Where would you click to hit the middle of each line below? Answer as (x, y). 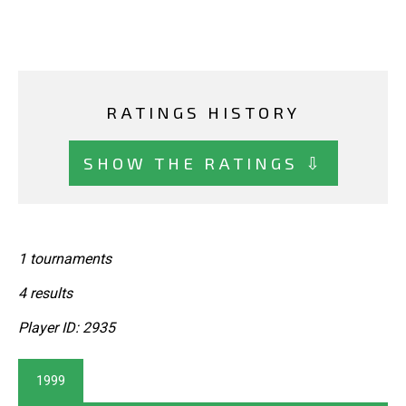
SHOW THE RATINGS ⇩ (203, 162)
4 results (45, 294)
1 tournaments (65, 259)
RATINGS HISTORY (203, 112)
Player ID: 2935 (67, 328)
